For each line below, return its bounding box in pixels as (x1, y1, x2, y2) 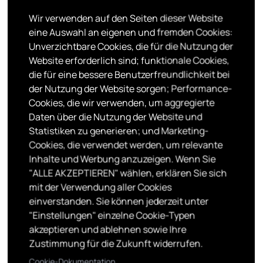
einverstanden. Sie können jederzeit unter (29, 194, 209, 208)
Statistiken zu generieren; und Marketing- (29, 124, 209, 137)
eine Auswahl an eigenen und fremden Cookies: (29, 25, 233, 39)
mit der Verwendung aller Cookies (29, 180, 172, 194)
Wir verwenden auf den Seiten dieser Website (29, 11, 223, 25)
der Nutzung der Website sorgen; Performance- (29, 82, 232, 95)
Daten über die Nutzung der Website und (29, 110, 203, 123)
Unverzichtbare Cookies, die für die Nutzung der (29, 39, 234, 53)
